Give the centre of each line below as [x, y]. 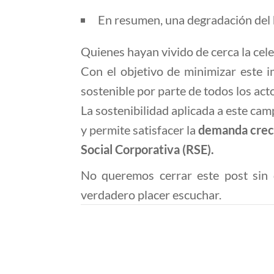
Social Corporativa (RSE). [147, 149]
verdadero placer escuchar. [151, 194]
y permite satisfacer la [139, 130]
